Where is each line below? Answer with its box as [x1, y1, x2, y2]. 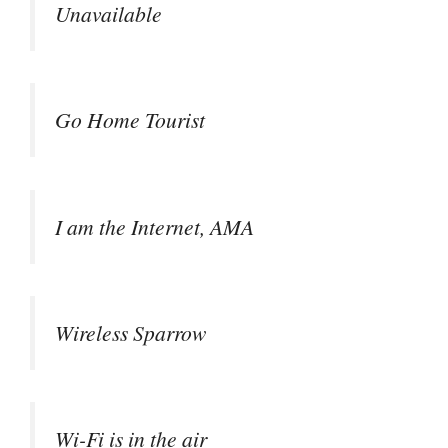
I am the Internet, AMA [55, 211, 254, 241]
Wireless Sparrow [55, 317, 206, 347]
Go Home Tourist [55, 105, 205, 135]
